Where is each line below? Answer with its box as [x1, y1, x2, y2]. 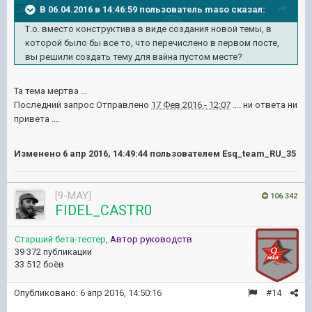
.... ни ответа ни [231, 99, 297, 110]
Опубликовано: [14, 287, 80, 298]
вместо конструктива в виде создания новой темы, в [42, 23, 272, 34]
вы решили [25, 51, 75, 62]
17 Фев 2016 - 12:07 [151, 99, 231, 110]
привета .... [14, 113, 60, 124]
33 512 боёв [15, 258, 64, 270]
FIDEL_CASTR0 [55, 201, 152, 219]
